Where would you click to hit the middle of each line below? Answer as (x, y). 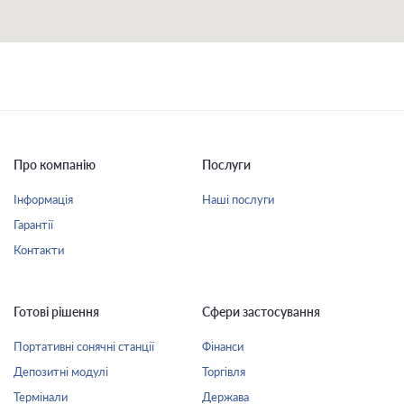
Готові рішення (56, 312)
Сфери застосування (261, 312)
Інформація (43, 199)
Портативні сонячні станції (84, 346)
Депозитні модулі (61, 372)
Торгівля (224, 372)
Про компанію (55, 165)
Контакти (39, 250)
